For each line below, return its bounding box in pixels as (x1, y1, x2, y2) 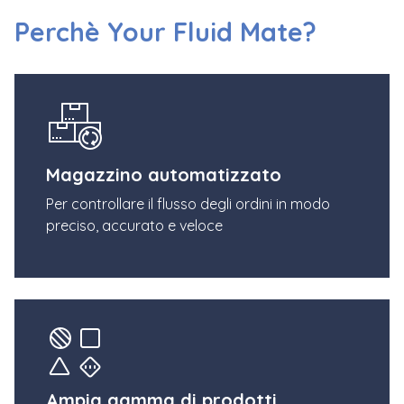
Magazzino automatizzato (46, 162, 281, 186)
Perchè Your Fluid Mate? (14, 14, 317, 48)
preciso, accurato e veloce (46, 216, 223, 234)
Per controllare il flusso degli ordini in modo (46, 194, 330, 213)
